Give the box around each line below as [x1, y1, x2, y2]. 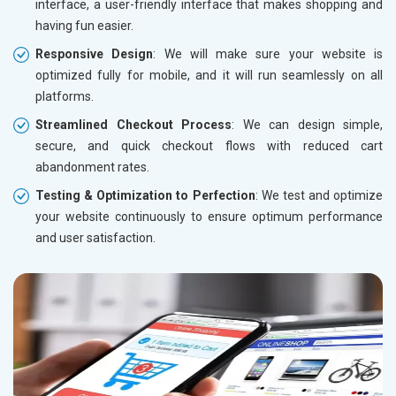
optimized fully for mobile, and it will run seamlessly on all [35, 67, 383, 82]
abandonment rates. [35, 159, 149, 174]
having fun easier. [35, 18, 133, 33]
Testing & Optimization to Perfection [35, 187, 255, 202]
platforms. [35, 88, 94, 103]
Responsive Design [35, 46, 154, 61]
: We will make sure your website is [153, 46, 383, 61]
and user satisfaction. [35, 230, 156, 245]
